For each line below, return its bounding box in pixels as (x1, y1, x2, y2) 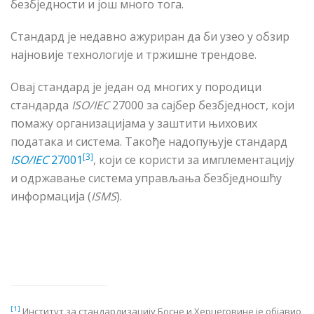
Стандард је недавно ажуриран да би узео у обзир (11, 29, 289, 45)
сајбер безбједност (161, 97, 266, 114)
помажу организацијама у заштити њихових (11, 116, 257, 132)
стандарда (11, 97, 71, 114)
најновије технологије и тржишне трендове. (11, 47, 257, 63)
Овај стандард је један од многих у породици (11, 79, 261, 95)
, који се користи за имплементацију (93, 152, 294, 168)
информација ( (11, 189, 91, 205)
